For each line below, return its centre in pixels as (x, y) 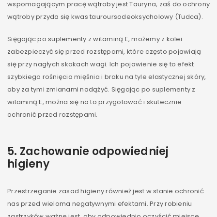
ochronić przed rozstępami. (53, 115)
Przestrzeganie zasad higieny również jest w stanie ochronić (106, 191)
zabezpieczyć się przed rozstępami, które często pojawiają (104, 52)
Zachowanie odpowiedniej (94, 151)
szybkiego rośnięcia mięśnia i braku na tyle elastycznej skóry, (107, 77)
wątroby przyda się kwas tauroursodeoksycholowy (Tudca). (105, 17)
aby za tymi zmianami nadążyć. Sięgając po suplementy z (101, 89)
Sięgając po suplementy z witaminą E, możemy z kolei (95, 39)
